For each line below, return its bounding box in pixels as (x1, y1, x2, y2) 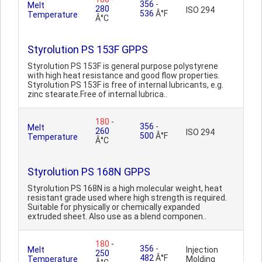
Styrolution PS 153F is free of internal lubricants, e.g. (27, 80, 223, 89)
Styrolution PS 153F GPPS (27, 43, 148, 56)
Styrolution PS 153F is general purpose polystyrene (27, 61, 218, 71)
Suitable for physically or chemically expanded (27, 202, 200, 212)
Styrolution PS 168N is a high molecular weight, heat (27, 184, 222, 193)
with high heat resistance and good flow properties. (27, 71, 220, 80)
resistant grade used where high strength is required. (27, 193, 227, 202)
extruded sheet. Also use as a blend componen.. (27, 212, 206, 221)
